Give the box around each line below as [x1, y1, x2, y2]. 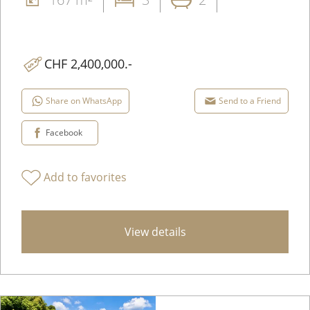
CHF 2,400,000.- [44, 55, 132, 73]
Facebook [46, 127, 82, 139]
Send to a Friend [219, 95, 281, 107]
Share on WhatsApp [46, 95, 122, 107]
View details [124, 224, 186, 239]
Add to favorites [44, 169, 127, 185]
